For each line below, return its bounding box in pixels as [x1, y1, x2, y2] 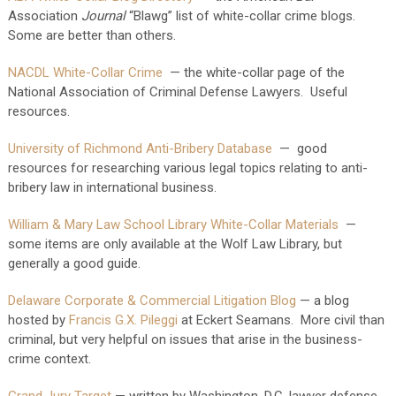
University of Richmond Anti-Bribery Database [7, 141, 272, 156]
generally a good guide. [7, 255, 141, 271]
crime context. [7, 351, 91, 367]
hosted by [7, 312, 69, 328]
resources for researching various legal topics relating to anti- [7, 160, 368, 176]
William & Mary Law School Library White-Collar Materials [7, 217, 339, 232]
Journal [80, 8, 126, 24]
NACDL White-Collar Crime [7, 65, 163, 80]
